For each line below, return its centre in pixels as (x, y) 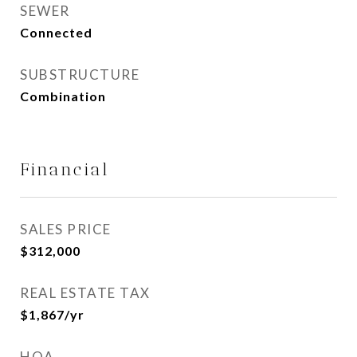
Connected (56, 32)
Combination (63, 96)
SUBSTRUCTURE (80, 75)
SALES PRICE (66, 229)
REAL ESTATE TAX (85, 293)
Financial (65, 169)
